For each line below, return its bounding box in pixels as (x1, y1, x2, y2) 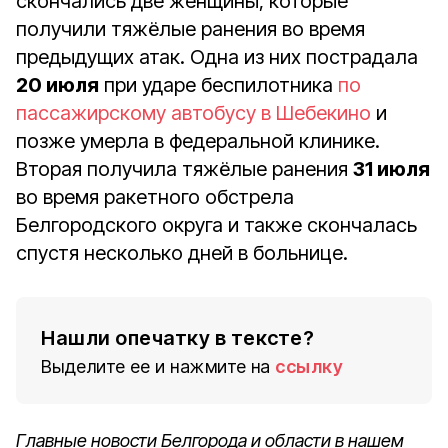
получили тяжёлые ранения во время (16, 17, 365, 41)
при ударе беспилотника (99, 73, 338, 97)
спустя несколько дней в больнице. (16, 241, 348, 265)
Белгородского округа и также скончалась (16, 213, 417, 237)
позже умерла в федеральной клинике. (16, 129, 380, 153)
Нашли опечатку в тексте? (41, 326, 314, 350)
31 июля (353, 157, 430, 181)
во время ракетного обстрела (16, 185, 294, 209)
